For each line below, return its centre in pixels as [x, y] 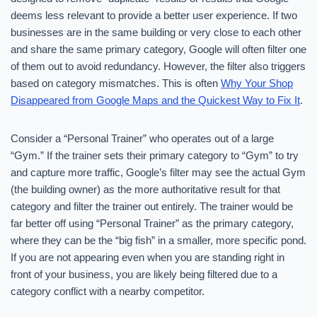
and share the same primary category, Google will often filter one [158, 49]
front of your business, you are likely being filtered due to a [144, 274]
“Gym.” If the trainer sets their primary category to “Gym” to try [155, 155]
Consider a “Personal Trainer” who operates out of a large [142, 138]
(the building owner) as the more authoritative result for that [145, 189]
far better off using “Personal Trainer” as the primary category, [152, 223]
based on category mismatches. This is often [116, 83]
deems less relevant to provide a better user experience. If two [154, 15]
